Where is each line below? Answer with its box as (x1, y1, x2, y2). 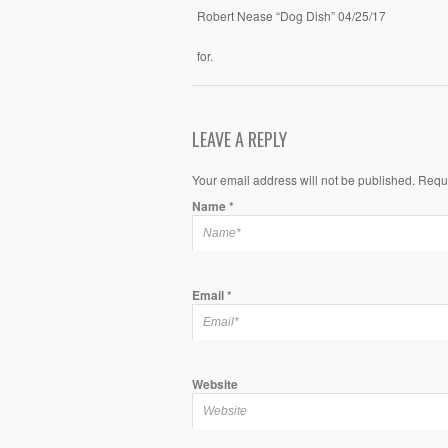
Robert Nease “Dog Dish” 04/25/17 (197, 7, 386, 25)
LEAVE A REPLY (192, 126, 287, 152)
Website (192, 374, 238, 393)
